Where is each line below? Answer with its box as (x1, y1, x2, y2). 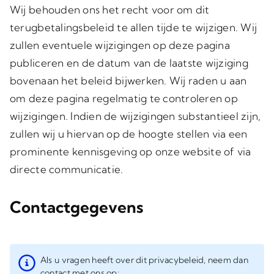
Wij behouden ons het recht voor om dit (9, 3, 210, 16)
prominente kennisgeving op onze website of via (9, 145, 251, 158)
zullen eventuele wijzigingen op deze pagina (9, 39, 230, 51)
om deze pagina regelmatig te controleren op (9, 92, 238, 105)
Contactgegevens (9, 197, 143, 217)
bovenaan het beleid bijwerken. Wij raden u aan (9, 74, 247, 87)
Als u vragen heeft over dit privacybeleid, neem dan (40, 254, 248, 265)
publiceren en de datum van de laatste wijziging (9, 56, 248, 69)
